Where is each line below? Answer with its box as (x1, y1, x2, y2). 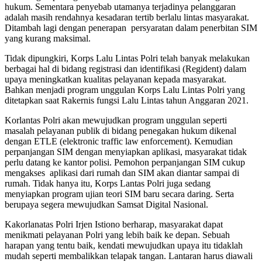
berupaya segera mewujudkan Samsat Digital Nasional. (5, 199, 208, 209)
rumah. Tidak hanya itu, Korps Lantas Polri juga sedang (5, 178, 211, 188)
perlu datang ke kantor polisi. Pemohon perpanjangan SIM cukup (5, 157, 245, 167)
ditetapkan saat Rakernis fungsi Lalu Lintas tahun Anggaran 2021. (5, 95, 249, 105)
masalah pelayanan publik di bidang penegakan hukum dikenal (5, 125, 236, 136)
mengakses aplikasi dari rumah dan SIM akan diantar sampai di (5, 167, 239, 178)
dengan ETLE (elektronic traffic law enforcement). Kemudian (5, 136, 233, 146)
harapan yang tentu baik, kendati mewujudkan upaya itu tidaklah (5, 240, 243, 250)
